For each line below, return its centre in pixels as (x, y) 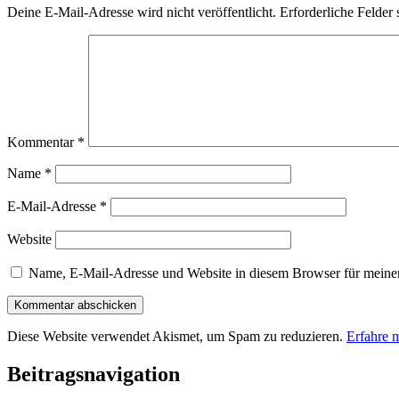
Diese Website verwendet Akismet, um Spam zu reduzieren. (177, 337)
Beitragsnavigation (94, 375)
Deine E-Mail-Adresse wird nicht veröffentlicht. (142, 12)
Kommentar (42, 142)
